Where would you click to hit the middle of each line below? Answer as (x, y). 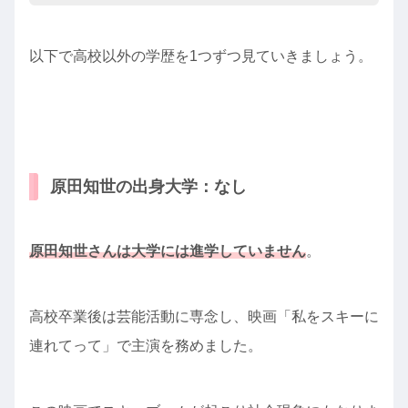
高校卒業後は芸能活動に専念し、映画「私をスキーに (204, 317)
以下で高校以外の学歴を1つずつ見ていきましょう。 (201, 56)
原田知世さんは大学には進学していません (168, 251)
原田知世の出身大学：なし (148, 187)
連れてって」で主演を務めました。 (146, 346)
